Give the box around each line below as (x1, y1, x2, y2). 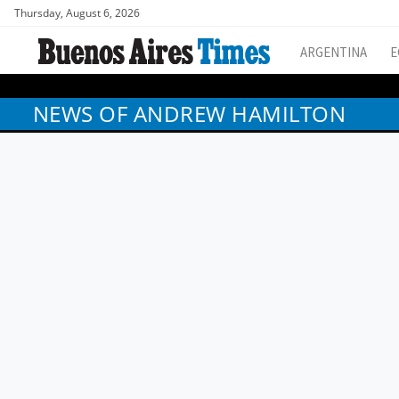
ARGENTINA (300, 44, 367, 61)
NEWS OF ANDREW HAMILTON (33, 99, 346, 129)
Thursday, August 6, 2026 (14, 5, 140, 20)
